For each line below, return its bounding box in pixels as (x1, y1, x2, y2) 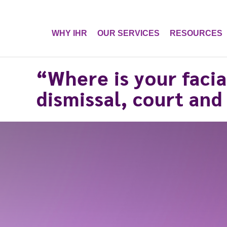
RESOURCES (170, 28, 222, 37)
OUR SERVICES (97, 28, 160, 37)
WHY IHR (52, 28, 87, 37)
